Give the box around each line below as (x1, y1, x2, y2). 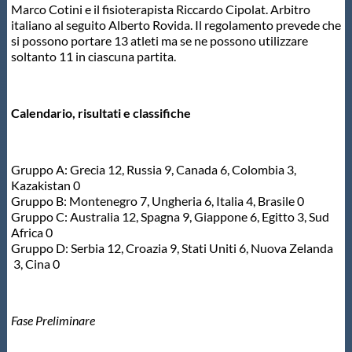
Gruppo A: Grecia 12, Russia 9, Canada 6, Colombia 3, (10, 161, 296, 177)
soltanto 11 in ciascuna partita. (10, 48, 178, 64)
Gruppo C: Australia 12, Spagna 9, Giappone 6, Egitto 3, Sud (10, 208, 329, 224)
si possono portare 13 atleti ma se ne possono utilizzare (10, 32, 308, 48)
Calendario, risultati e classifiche (10, 104, 191, 120)
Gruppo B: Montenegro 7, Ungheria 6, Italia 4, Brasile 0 (10, 192, 304, 208)
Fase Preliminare (10, 312, 95, 328)
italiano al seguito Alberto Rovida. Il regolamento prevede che (10, 16, 341, 32)
